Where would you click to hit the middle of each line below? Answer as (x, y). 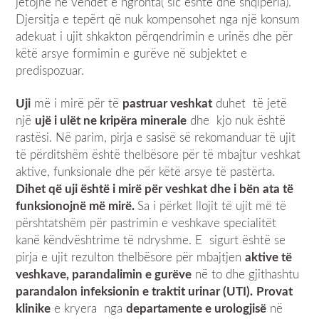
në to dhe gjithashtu (246, 274)
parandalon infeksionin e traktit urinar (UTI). (135, 291)
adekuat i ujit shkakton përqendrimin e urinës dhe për (155, 36)
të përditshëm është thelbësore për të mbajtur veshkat (158, 155)
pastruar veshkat (168, 103)
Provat (275, 291)
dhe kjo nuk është (236, 120)
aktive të (269, 257)
